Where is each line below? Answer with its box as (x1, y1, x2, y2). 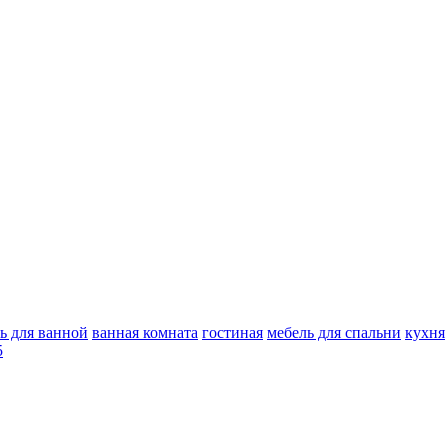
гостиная (202, 323, 263, 341)
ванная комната (92, 323, 198, 341)
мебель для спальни (267, 323, 401, 341)
